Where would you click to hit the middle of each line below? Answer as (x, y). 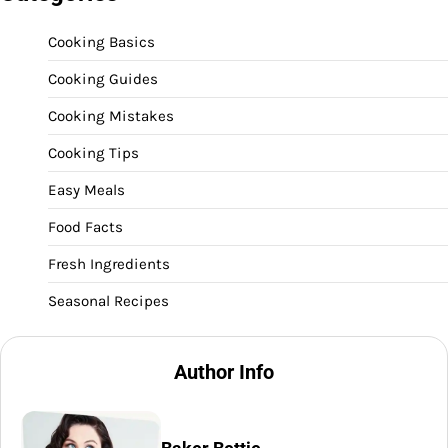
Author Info (224, 372)
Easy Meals (86, 190)
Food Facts (85, 227)
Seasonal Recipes (108, 301)
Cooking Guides (103, 79)
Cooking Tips (93, 153)
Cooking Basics (101, 42)
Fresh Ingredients (109, 264)
